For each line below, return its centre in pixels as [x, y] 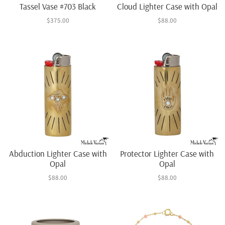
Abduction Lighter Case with [58, 153]
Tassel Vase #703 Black [58, 7]
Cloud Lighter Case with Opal [167, 7]
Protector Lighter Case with [167, 153]
